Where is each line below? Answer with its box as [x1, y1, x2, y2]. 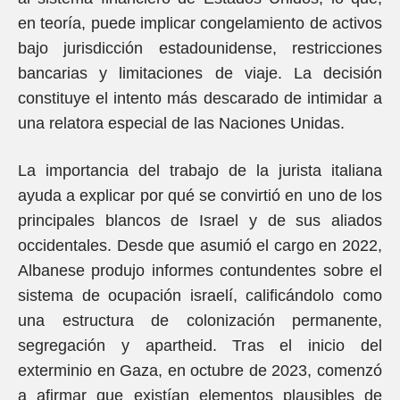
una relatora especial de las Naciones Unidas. [18, 114, 345, 132]
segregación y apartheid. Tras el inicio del [18, 337, 382, 354]
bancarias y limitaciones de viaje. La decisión [18, 64, 382, 82]
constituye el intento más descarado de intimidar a [18, 89, 382, 107]
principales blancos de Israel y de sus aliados [18, 212, 382, 229]
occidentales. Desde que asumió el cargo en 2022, [18, 237, 382, 254]
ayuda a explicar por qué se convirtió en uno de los [18, 187, 382, 204]
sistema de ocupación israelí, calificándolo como [18, 287, 382, 304]
